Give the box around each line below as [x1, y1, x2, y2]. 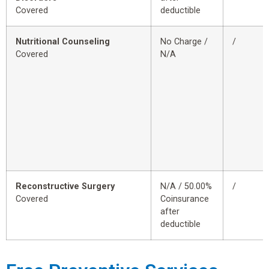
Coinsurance [160, 194, 209, 205]
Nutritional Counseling [16, 37, 110, 47]
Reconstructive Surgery [16, 181, 115, 192]
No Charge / [160, 37, 208, 47]
